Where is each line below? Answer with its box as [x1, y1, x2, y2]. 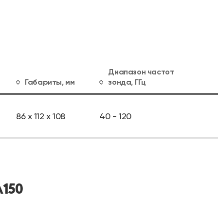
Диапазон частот [108, 67, 174, 76]
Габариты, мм [25, 77, 75, 87]
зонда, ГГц [108, 77, 146, 87]
